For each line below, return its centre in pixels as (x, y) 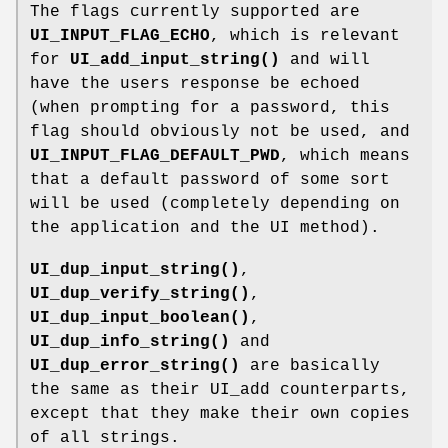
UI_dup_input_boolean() (140, 317)
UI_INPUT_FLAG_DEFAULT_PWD (155, 155)
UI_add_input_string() (175, 59)
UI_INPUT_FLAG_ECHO (120, 35)
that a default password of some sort (210, 179)
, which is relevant (305, 35)
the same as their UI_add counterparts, (220, 389)
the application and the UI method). (205, 227)
